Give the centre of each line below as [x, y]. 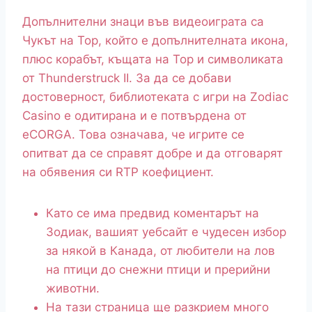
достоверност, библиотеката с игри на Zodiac [155, 97]
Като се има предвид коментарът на [153, 213]
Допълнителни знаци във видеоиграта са [143, 22]
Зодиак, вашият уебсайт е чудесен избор [166, 232]
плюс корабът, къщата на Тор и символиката [153, 60]
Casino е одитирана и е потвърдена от [134, 116]
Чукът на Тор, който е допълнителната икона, [155, 41]
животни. [73, 289]
